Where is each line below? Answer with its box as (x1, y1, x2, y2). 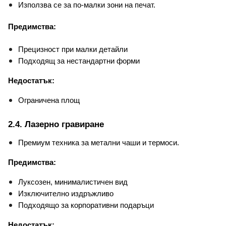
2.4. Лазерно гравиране (8, 119, 104, 130)
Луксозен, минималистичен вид (18, 178, 128, 186)
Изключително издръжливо (18, 189, 114, 198)
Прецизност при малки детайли (18, 45, 128, 53)
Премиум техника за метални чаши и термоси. (18, 138, 179, 147)
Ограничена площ (18, 96, 80, 104)
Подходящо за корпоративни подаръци (18, 201, 154, 209)
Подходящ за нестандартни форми (18, 56, 140, 65)
